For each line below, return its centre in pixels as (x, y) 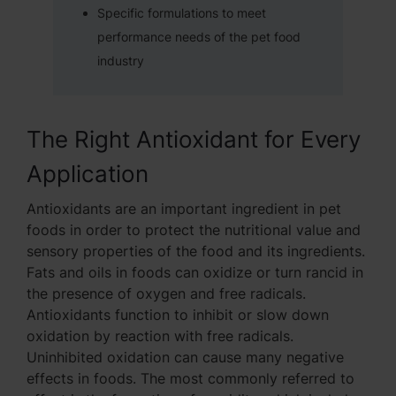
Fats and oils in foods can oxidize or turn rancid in (195, 273)
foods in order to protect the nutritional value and (194, 230)
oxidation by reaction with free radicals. (160, 336)
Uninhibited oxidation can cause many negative (185, 358)
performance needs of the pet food (199, 37)
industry (121, 61)
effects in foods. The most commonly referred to (190, 379)
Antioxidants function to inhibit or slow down (178, 315)
